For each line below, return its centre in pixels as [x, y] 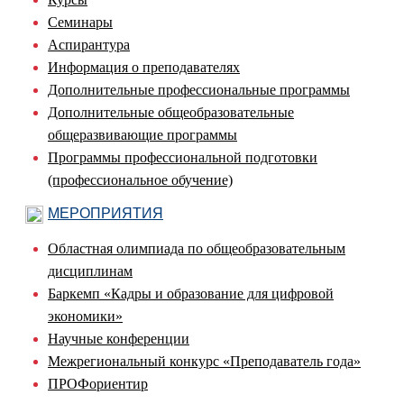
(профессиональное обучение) [140, 179]
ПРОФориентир [98, 383]
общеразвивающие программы [142, 134]
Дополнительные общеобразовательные [171, 112]
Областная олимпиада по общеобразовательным [197, 248]
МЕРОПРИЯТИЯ [106, 213]
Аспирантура [89, 44]
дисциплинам [90, 271]
